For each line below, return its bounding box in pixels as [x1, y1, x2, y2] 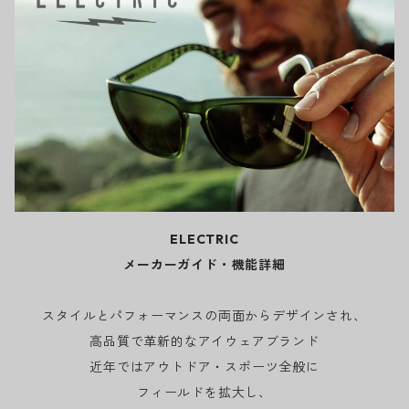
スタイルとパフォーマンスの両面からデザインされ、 [42, 307, 367, 324]
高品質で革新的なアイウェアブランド [89, 332, 320, 350]
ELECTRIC [170, 230, 239, 247]
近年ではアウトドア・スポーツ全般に [89, 358, 320, 375]
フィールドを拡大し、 [136, 383, 272, 401]
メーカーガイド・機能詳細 [123, 256, 286, 273]
